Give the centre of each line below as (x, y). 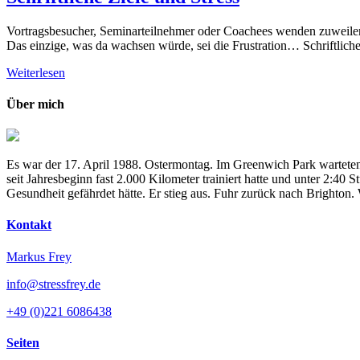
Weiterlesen (36, 72)
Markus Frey (39, 256)
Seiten (23, 342)
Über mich (35, 104)
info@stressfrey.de (53, 284)
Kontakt (29, 225)
